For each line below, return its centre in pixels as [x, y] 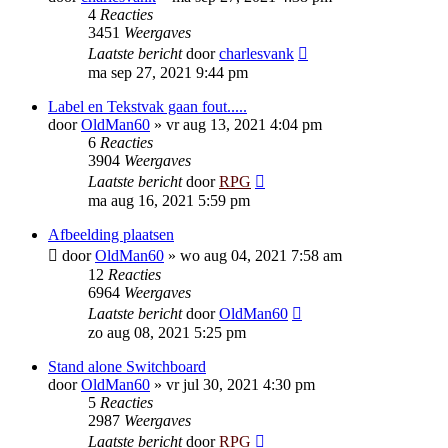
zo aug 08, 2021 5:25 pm [167, 332]
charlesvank [256, 53]
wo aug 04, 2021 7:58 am [261, 255]
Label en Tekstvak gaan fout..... [147, 106]
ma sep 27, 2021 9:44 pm [168, 72]
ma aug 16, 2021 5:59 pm [169, 200]
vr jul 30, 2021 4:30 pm [240, 384]
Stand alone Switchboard [127, 366]
